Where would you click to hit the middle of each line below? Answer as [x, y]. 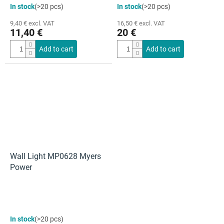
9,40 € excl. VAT [32, 23]
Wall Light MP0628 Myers [55, 156]
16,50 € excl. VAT [141, 23]
